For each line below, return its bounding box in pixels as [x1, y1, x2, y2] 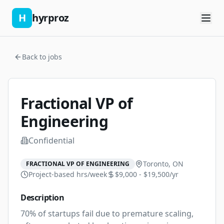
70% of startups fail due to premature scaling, [20, 208, 193, 219]
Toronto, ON [143, 159, 183, 168]
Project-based [28, 169, 74, 179]
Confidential [28, 135, 74, 146]
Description [20, 192, 64, 203]
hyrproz [32, 11, 69, 24]
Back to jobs [22, 52, 62, 61]
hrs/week [74, 169, 107, 179]
